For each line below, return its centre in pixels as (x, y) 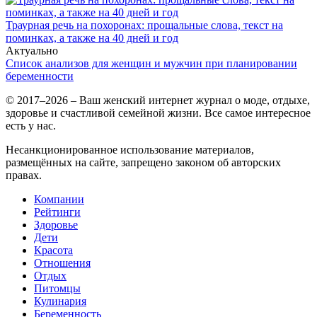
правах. (24, 175)
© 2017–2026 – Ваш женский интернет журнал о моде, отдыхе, (158, 100)
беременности (40, 76)
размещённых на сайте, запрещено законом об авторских (143, 162)
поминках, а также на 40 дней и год (92, 38)
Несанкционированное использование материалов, (130, 149)
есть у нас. (31, 125)
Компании (59, 199)
